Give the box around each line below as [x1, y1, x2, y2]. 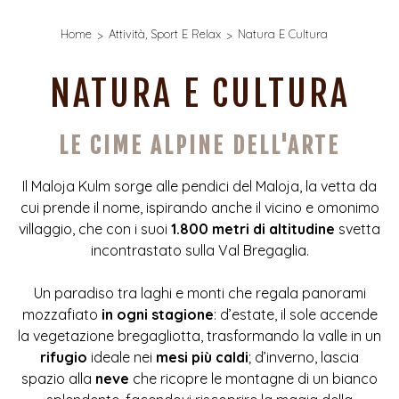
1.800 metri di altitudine [171, 220, 335, 238]
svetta [335, 220, 380, 238]
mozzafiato [21, 305, 102, 323]
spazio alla [21, 370, 95, 387]
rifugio [40, 348, 87, 366]
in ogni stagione [101, 305, 214, 323]
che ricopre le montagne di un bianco [129, 370, 378, 387]
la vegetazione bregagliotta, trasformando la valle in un [18, 327, 381, 345]
